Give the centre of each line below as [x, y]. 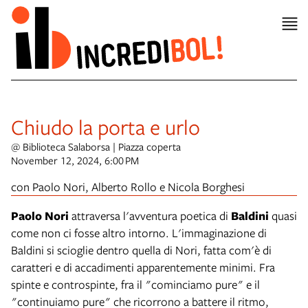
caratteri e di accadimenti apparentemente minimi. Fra [143, 267]
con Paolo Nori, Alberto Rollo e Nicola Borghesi [128, 186]
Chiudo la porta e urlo [106, 126]
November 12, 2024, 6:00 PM [75, 160]
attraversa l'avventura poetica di [151, 215]
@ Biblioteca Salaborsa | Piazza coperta [96, 146]
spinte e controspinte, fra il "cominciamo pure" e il [135, 284]
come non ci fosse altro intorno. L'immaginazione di [139, 232]
